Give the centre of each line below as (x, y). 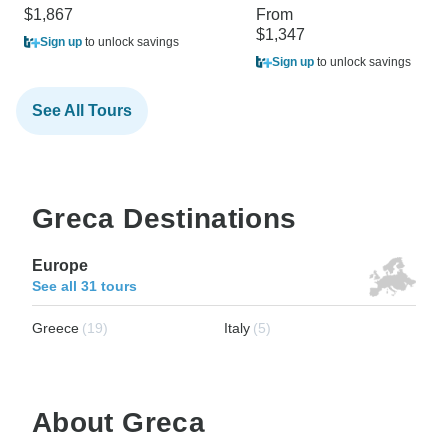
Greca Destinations (164, 219)
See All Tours (82, 111)
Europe (60, 266)
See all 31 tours (84, 286)
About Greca (118, 423)
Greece (55, 328)
